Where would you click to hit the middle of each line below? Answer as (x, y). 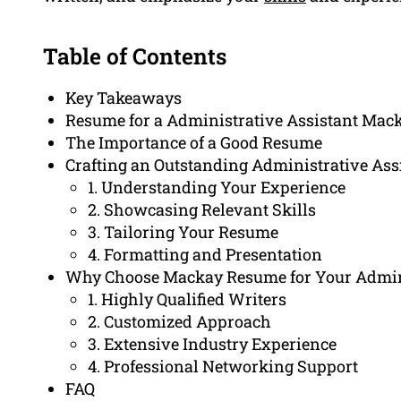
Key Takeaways (124, 98)
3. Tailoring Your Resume (183, 232)
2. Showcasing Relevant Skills (202, 210)
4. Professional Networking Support (223, 367)
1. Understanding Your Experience (217, 188)
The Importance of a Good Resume (194, 143)
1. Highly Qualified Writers (187, 299)
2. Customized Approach (179, 322)
